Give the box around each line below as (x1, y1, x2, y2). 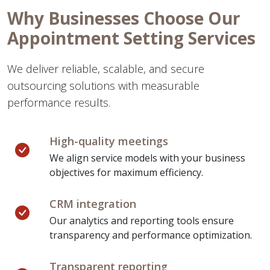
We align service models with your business (49, 151, 245, 165)
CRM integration (49, 196, 136, 211)
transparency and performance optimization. (49, 228, 252, 242)
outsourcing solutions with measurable (7, 78, 199, 93)
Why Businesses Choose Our (7, 7, 240, 30)
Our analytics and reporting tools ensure (49, 214, 234, 227)
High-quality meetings (49, 134, 168, 148)
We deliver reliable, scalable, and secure (7, 61, 204, 76)
